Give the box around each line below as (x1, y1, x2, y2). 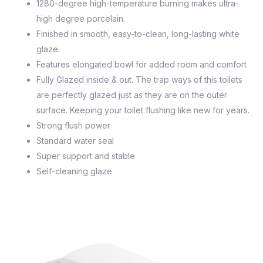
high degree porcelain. (36, 14, 125, 23)
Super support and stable (36, 151, 135, 161)
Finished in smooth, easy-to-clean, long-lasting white (36, 29, 240, 39)
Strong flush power (36, 120, 110, 130)
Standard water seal (36, 136, 114, 146)
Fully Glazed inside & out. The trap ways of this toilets (36, 75, 242, 85)
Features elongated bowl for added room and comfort (36, 59, 247, 69)
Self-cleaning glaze (36, 166, 112, 176)
